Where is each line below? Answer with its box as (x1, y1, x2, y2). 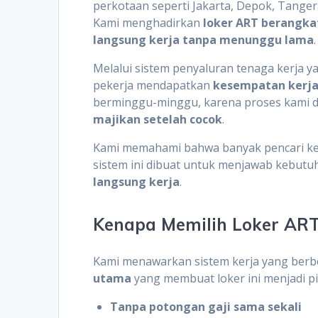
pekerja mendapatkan (93, 77, 214, 93)
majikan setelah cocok (93, 111, 223, 127)
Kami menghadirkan (93, 14, 204, 31)
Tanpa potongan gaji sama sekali (110, 298, 302, 314)
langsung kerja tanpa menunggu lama (93, 31, 314, 48)
